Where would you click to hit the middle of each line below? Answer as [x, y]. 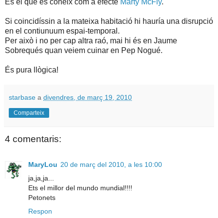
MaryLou [43, 164]
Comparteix [29, 113]
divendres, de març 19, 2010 [88, 98]
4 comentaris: [33, 139]
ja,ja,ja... [41, 178]
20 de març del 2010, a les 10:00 [111, 164]
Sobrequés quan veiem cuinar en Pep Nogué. [84, 51]
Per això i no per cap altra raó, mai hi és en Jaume [91, 41]
